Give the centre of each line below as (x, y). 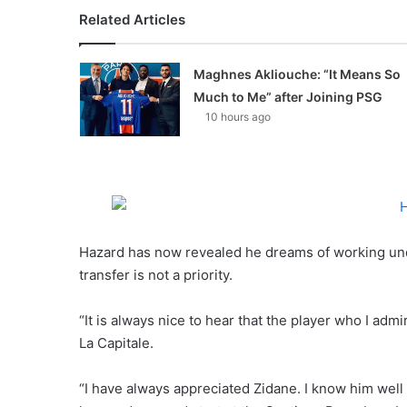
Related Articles (132, 20)
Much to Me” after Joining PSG (288, 97)
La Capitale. (116, 342)
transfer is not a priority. (156, 274)
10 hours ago (238, 117)
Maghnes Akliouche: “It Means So (297, 74)
